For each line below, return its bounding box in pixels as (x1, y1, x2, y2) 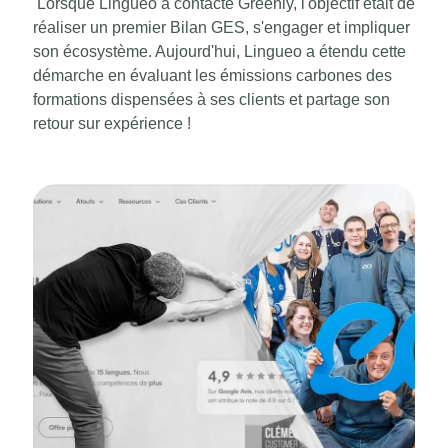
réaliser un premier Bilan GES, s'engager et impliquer (33, 19, 410, 37)
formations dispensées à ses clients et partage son (33, 91, 390, 109)
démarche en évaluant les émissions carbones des (33, 67, 392, 85)
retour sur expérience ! (33, 115, 191, 133)
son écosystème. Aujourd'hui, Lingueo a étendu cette (33, 43, 406, 61)
